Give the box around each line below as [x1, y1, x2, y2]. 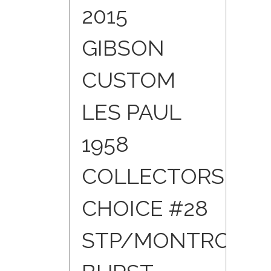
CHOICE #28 [82, 195, 208, 221]
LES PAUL [82, 99, 181, 125]
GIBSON [82, 35, 165, 61]
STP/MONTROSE [82, 227, 258, 253]
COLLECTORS [82, 163, 224, 189]
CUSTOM [82, 67, 175, 93]
